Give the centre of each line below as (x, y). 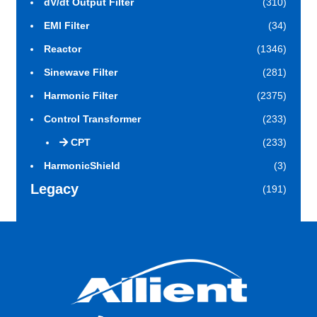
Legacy (54, 189)
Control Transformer (92, 119)
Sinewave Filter (80, 73)
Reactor (62, 49)
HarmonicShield (82, 166)
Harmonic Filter (80, 96)
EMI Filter (66, 26)
